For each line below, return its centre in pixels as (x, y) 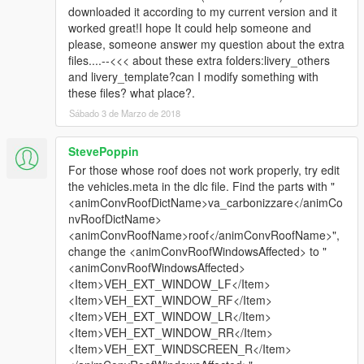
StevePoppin (104, 152)
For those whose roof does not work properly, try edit (204, 170)
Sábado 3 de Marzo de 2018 (125, 113)
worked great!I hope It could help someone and (190, 28)
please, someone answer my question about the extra (206, 44)
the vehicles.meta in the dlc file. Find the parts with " (201, 186)
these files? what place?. (132, 93)
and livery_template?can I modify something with (193, 77)
